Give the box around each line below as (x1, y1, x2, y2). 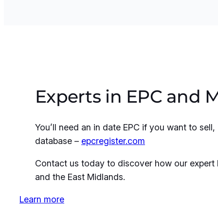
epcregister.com (81, 136, 145, 146)
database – (35, 136, 81, 146)
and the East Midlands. (35, 172, 125, 182)
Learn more (19, 194, 64, 205)
